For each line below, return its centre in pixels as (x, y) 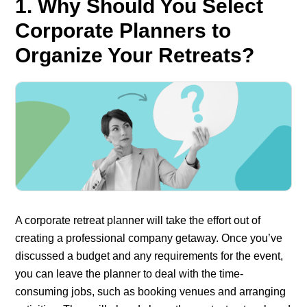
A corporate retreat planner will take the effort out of (138, 221)
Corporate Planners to (123, 31)
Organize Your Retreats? (135, 56)
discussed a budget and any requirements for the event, (149, 256)
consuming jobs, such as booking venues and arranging (151, 292)
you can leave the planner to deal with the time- (130, 274)
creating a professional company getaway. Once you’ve (149, 238)
